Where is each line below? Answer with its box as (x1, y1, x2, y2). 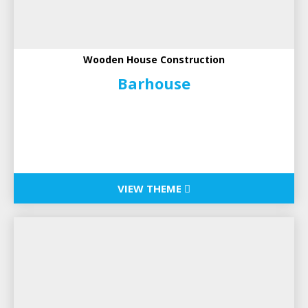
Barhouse (118, 72, 190, 93)
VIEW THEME (118, 181, 184, 195)
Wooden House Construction (83, 52, 225, 66)
